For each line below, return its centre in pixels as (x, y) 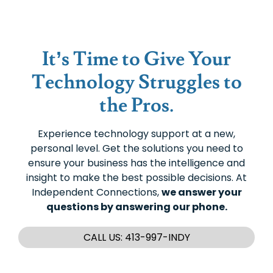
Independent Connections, (96, 192)
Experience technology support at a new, (136, 133)
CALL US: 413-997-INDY (136, 237)
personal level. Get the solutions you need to (136, 148)
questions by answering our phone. (136, 207)
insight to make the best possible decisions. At (136, 177)
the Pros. (136, 105)
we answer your (201, 192)
